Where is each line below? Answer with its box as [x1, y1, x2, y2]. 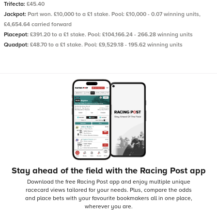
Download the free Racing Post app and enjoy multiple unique [27, 178, 190, 186]
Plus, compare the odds [129, 186, 192, 194]
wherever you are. [84, 203, 133, 210]
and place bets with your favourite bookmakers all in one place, [25, 195, 192, 202]
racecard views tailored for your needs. [25, 186, 130, 194]
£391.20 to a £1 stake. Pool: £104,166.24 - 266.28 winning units [30, 31, 193, 38]
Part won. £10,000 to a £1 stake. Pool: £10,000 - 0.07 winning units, [28, 11, 201, 18]
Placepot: [4, 31, 30, 38]
